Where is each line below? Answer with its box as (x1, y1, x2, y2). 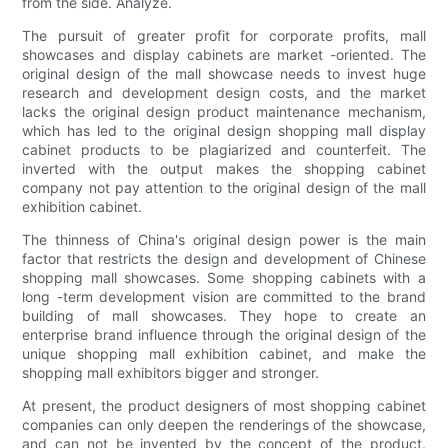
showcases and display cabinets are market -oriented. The (22, 46, 426, 64)
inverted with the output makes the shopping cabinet (22, 160, 426, 178)
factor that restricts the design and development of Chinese (22, 250, 426, 268)
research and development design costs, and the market (22, 84, 426, 102)
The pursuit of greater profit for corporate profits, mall (22, 27, 426, 45)
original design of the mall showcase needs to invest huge (22, 65, 426, 83)
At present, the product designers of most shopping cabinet (22, 397, 426, 415)
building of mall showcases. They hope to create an (22, 307, 426, 325)
